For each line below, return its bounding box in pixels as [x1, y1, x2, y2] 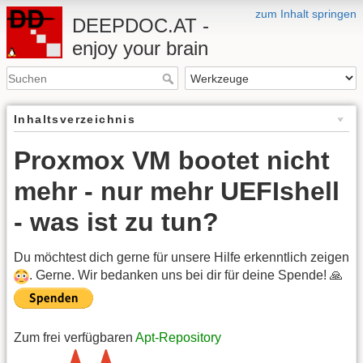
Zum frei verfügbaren [14, 330, 135, 344]
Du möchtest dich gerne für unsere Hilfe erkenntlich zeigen [14, 250, 349, 265]
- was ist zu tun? [14, 207, 219, 237]
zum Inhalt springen [255, 7, 357, 20]
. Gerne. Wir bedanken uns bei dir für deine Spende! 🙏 [29, 268, 344, 283]
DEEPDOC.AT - [71, 15, 209, 36]
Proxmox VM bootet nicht [14, 146, 330, 176]
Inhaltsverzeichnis [14, 113, 136, 126]
